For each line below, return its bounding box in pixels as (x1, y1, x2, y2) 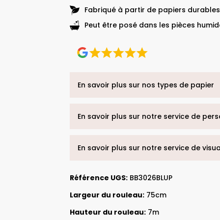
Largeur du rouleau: (70, 190, 144, 200)
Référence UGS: (70, 172, 128, 183)
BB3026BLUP (128, 172, 172, 183)
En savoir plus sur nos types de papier (78, 80, 214, 90)
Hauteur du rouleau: (70, 207, 146, 217)
